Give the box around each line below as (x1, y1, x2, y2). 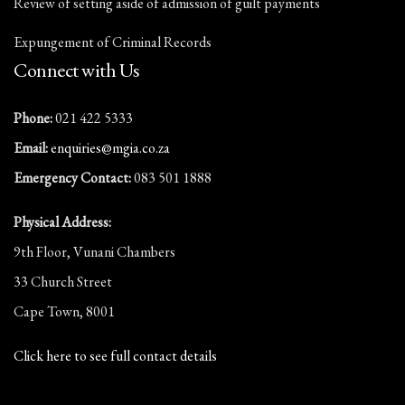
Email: (14, 138, 48, 158)
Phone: (14, 108, 52, 128)
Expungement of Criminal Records (14, 33, 212, 52)
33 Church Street (14, 272, 112, 292)
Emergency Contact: (14, 168, 131, 188)
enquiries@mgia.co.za (51, 138, 170, 158)
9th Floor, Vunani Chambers (14, 242, 175, 262)
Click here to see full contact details (14, 346, 217, 366)
